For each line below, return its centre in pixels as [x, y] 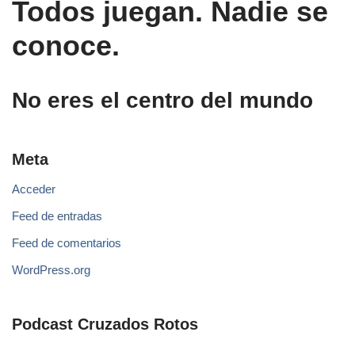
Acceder [34, 189]
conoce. [66, 46]
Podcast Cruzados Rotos [105, 324]
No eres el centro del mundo [162, 101]
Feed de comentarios [67, 243]
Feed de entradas [57, 216]
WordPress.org [51, 270]
